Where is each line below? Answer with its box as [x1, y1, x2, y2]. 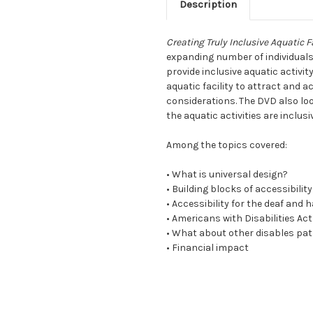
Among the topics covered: [166, 139, 287, 152]
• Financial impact [166, 242, 249, 254]
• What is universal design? [166, 168, 288, 181]
